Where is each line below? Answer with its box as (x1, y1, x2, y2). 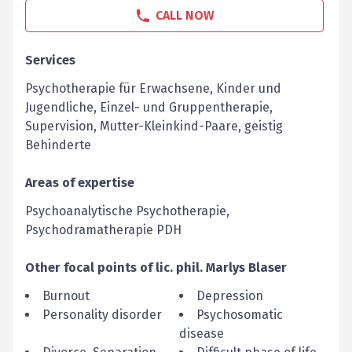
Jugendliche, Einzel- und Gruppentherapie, (25, 100, 273, 115)
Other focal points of (25, 260, 152, 275)
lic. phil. (156, 260, 203, 275)
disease (179, 326, 224, 341)
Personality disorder (42, 307, 162, 322)
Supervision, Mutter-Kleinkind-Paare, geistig (25, 119, 283, 134)
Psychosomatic (196, 307, 283, 322)
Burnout (42, 288, 90, 303)
